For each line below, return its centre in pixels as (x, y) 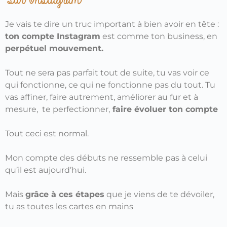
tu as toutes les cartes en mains (69, 207)
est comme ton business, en (159, 36)
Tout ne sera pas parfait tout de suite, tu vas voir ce (107, 73)
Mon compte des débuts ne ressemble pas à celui (106, 158)
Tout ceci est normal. (47, 134)
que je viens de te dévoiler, (159, 195)
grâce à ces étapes (65, 195)
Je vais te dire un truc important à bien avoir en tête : (112, 24)
